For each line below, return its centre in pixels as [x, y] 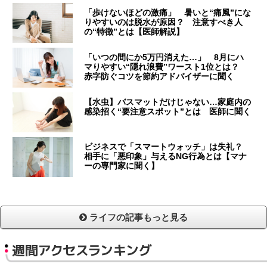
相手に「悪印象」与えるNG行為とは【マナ [166, 156]
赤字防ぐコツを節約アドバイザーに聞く [159, 77]
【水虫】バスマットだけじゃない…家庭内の [168, 102]
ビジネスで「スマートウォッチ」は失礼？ [168, 147]
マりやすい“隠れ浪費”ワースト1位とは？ [166, 67]
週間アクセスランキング [82, 250]
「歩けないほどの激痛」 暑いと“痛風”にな [168, 13]
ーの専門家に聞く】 [122, 166]
